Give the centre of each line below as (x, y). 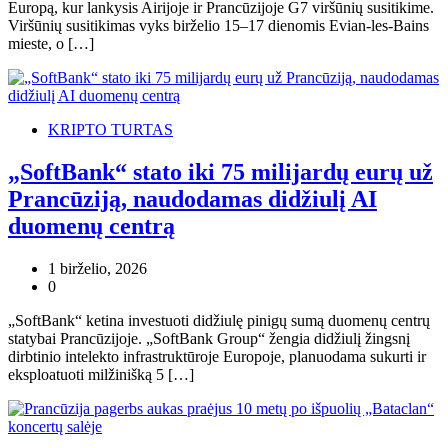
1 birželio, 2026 (97, 269)
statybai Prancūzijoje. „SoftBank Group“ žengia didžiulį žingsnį (209, 339)
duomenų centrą (91, 226)
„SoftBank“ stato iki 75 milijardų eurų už (220, 172)
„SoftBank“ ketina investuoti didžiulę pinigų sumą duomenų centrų (219, 321)
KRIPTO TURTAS (110, 130)
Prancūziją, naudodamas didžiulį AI (192, 199)
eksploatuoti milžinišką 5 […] (101, 375)
